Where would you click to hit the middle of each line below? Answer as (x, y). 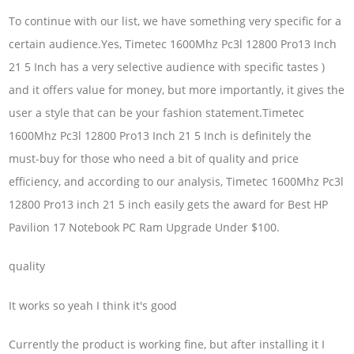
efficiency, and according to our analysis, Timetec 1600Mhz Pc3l (177, 182)
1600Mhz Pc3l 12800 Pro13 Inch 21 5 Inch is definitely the (160, 136)
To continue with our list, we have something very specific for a (175, 21)
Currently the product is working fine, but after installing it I (167, 345)
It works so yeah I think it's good (93, 305)
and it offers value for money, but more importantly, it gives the (177, 90)
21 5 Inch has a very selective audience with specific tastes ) (167, 67)
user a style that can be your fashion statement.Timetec (157, 113)
